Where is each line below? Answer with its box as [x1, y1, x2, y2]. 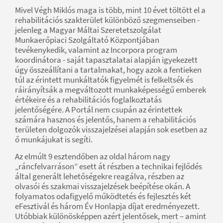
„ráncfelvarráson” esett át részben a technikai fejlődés [15, 161, 202, 172]
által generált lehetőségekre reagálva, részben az [15, 171, 184, 182]
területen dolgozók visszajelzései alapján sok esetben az [15, 124, 207, 135]
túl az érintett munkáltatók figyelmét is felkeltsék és [15, 74, 193, 86]
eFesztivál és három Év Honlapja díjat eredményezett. [15, 201, 200, 212]
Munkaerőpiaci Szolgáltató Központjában [15, 34, 159, 46]
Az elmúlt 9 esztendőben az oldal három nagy [15, 151, 170, 162]
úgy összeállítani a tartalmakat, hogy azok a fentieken [15, 64, 202, 76]
